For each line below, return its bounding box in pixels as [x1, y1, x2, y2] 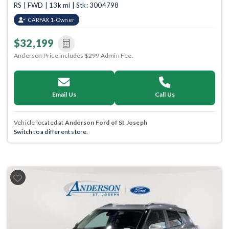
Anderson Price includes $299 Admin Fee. [14, 52, 133, 59]
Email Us [52, 90, 77, 98]
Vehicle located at [14, 119, 65, 126]
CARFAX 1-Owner [28, 16, 75, 23]
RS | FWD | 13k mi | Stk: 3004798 [14, 1, 119, 9]
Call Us [154, 90, 175, 98]
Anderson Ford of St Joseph [64, 119, 148, 126]
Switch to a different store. [14, 128, 88, 135]
